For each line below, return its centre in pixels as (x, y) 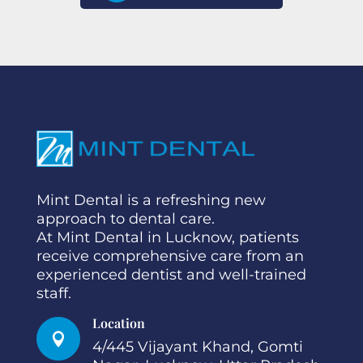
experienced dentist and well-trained (171, 274)
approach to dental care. (125, 218)
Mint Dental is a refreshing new (151, 200)
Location (118, 322)
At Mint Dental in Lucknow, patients (167, 237)
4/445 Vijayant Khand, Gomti (197, 346)
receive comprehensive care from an (170, 256)
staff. (53, 293)
